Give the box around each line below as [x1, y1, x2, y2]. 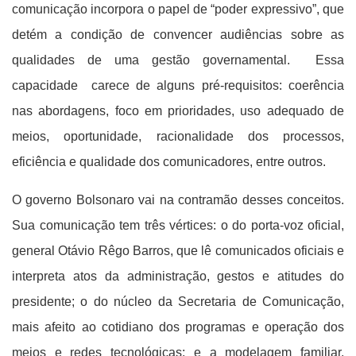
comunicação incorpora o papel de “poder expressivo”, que [12, 2, 344, 16]
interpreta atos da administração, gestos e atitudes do [12, 269, 344, 283]
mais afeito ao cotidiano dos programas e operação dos [12, 320, 344, 334]
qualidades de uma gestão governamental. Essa [12, 53, 344, 67]
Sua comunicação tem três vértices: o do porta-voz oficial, [12, 219, 344, 232]
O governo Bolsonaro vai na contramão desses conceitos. [12, 193, 344, 207]
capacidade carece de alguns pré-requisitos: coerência [12, 79, 344, 92]
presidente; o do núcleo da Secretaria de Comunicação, [12, 295, 344, 308]
